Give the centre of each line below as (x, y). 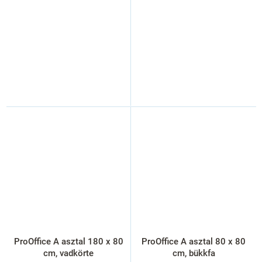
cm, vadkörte (68, 253)
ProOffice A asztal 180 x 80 (68, 241)
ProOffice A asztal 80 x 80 (194, 241)
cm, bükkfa (194, 253)
